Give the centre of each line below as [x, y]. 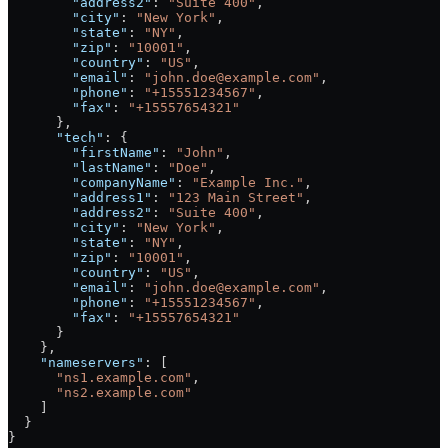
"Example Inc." [248, 183]
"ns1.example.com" [100, 378]
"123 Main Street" [236, 198]
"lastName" [80, 168]
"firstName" [84, 153]
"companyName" [92, 183]
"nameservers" [76, 363]
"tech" [56, 138]
